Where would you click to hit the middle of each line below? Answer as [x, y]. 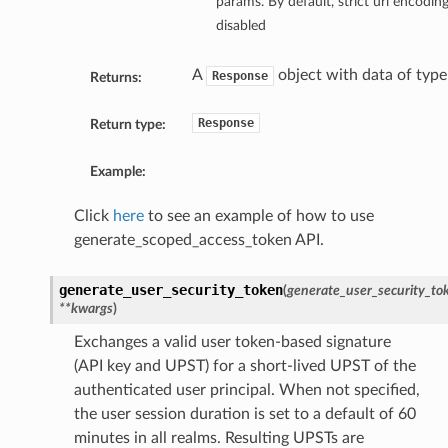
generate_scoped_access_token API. [198, 240]
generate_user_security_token [170, 290]
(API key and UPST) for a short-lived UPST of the [244, 366]
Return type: [127, 125]
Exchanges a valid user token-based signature [232, 342]
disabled [240, 26]
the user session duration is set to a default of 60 [244, 414]
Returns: [115, 78]
